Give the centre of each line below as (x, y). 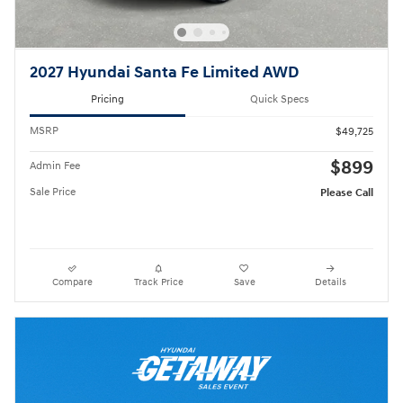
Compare (73, 282)
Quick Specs (279, 100)
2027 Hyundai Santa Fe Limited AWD (164, 72)
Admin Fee (55, 166)
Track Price (158, 282)
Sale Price (53, 192)
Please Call (347, 193)
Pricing (107, 100)
